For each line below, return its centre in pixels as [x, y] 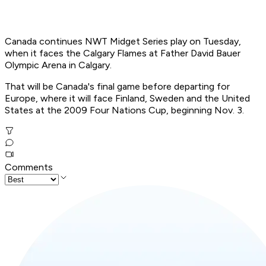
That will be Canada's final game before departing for [117, 87]
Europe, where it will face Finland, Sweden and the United [127, 99]
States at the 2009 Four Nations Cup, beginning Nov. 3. [124, 110]
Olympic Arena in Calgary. [58, 65]
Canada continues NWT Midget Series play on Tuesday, [123, 42]
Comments [29, 167]
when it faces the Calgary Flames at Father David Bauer [123, 53]
